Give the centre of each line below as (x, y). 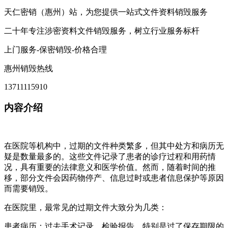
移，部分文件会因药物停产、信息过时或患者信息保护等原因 (114, 178)
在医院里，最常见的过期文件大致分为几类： (85, 208)
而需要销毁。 (28, 189)
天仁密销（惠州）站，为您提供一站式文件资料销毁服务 (106, 12)
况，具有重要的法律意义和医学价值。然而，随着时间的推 (110, 167)
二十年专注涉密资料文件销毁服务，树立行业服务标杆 (102, 31)
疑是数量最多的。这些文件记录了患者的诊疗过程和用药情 (110, 157)
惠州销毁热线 (28, 69)
